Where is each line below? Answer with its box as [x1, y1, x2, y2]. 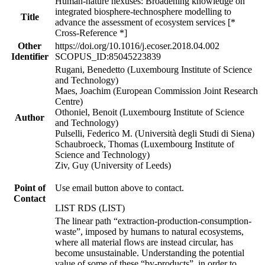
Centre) [55, 96, 83, 106]
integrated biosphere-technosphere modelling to [55, 6, 231, 17]
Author [15, 112, 44, 122]
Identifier [11, 51, 49, 62]
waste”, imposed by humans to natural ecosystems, [55, 226, 244, 237]
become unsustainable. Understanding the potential [55, 247, 244, 258]
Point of [14, 182, 46, 193]
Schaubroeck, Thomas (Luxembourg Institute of [55, 138, 234, 149]
